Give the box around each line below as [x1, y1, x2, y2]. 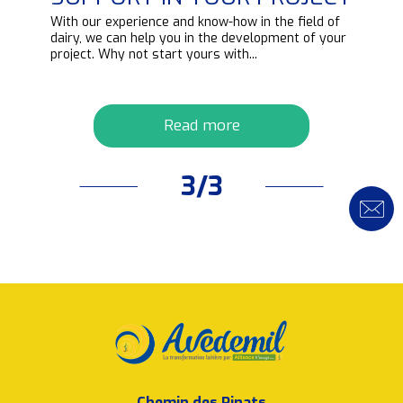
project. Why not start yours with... [50, 46, 257, 64]
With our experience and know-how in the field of [50, 13, 340, 31]
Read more [163, 115, 240, 137]
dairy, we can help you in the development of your [50, 30, 346, 48]
